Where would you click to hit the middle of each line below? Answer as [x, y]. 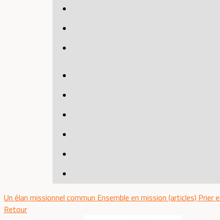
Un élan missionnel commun [51, 197]
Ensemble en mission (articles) [148, 197]
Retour [15, 209]
